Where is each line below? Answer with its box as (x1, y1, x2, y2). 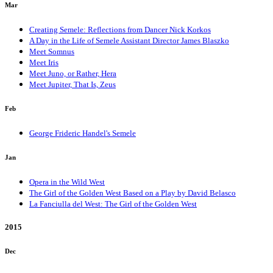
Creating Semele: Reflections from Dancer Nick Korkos (29, 24, 211, 34)
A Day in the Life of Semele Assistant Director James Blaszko (29, 35, 229, 45)
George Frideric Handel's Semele (29, 128, 136, 138)
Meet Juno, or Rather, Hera (29, 68, 116, 78)
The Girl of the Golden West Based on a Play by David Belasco (29, 188, 236, 197)
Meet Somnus (29, 46, 74, 56)
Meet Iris (29, 57, 58, 67)
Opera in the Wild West (29, 177, 105, 186)
